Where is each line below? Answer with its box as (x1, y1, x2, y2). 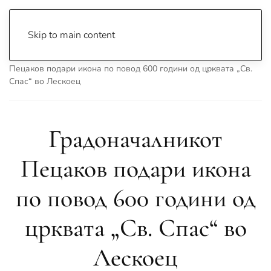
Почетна (9, 50, 44, 62)
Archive (58, 50, 86, 62)
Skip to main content (28, 28, 115, 42)
